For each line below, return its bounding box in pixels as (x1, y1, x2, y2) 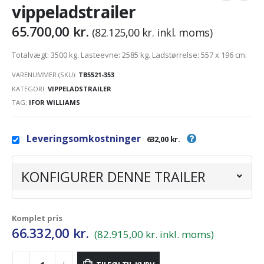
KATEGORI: (12, 84, 48, 93)
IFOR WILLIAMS (29, 98, 80, 107)
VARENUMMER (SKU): (12, 70, 78, 79)
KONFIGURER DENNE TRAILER (21, 167, 206, 186)
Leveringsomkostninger (27, 132, 141, 146)
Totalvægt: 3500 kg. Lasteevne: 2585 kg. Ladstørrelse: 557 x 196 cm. (12, 49, 247, 61)
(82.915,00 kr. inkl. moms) (94, 227, 214, 241)
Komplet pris (12, 212, 62, 223)
